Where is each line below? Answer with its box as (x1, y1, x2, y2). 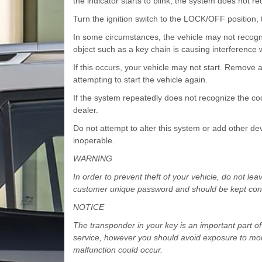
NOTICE (73, 202, 104, 212)
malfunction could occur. (73, 244, 163, 254)
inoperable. (73, 135, 115, 145)
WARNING (73, 153, 112, 163)
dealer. (73, 105, 98, 115)
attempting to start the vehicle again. (73, 74, 208, 84)
